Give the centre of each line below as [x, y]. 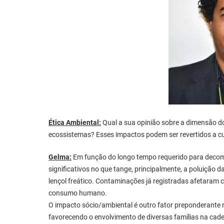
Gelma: [60, 157]
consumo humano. [78, 193]
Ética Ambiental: [75, 123]
